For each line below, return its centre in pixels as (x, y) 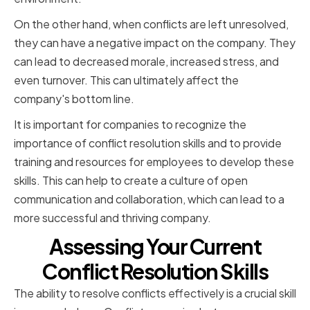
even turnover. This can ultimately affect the (126, 80)
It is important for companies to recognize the (130, 125)
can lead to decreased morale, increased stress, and (146, 62)
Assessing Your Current (155, 247)
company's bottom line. (74, 99)
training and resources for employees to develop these (154, 162)
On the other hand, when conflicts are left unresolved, (151, 24)
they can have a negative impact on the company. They (155, 43)
